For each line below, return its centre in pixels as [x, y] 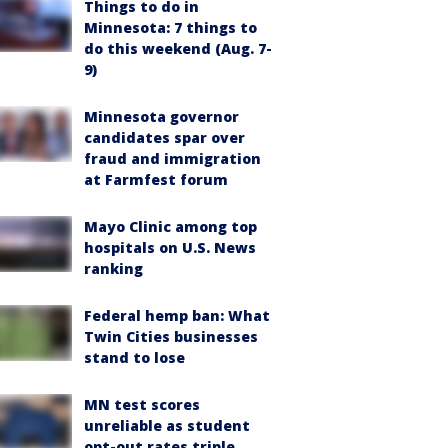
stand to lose [134, 357]
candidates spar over [164, 137]
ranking [113, 268]
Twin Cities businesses [171, 336]
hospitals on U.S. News [170, 247]
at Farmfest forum [156, 179]
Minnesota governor [161, 116]
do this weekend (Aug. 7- [178, 48]
